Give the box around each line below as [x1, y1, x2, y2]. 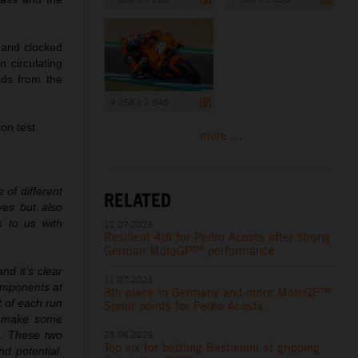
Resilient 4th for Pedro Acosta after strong [104, 229, 331, 245]
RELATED [104, 187, 172, 212]
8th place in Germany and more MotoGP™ [104, 284, 332, 300]
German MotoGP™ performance [104, 242, 276, 258]
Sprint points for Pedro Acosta [104, 297, 265, 313]
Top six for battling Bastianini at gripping [104, 339, 320, 355]
